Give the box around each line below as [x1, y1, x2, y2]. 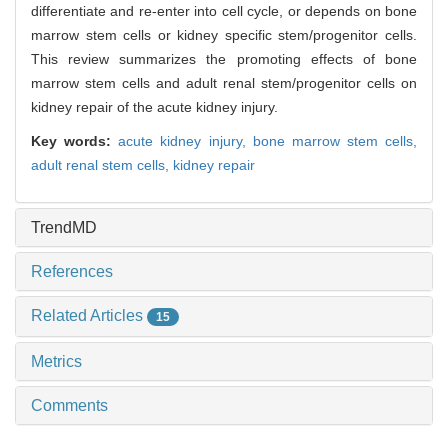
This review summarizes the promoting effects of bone [31, 51, 417, 68]
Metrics [31, 353, 82, 371]
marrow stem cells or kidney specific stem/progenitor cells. [31, 27, 417, 44]
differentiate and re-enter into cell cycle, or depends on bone [31, 3, 417, 20]
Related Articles [31, 307, 147, 325]
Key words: [31, 133, 119, 150]
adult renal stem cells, [31, 157, 173, 174]
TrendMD [31, 219, 97, 237]
